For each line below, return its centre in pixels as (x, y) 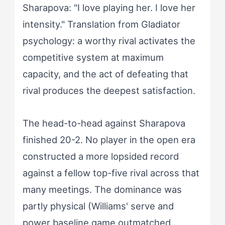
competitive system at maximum (93, 57)
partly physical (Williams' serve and (98, 206)
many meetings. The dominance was (102, 189)
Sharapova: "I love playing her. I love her (109, 7)
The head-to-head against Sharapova (104, 123)
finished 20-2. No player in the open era (109, 139)
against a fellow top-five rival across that (111, 173)
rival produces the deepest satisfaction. (109, 90)
